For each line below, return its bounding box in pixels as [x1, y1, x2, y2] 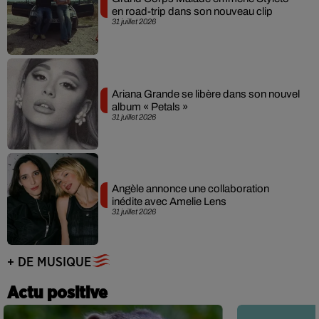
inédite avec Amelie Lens [111, 196, 226, 208]
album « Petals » [111, 100, 188, 113]
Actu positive [7, 284, 108, 302]
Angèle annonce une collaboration [111, 183, 269, 195]
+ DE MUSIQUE [7, 256, 91, 269]
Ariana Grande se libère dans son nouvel [111, 88, 300, 100]
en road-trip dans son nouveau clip [111, 6, 273, 18]
